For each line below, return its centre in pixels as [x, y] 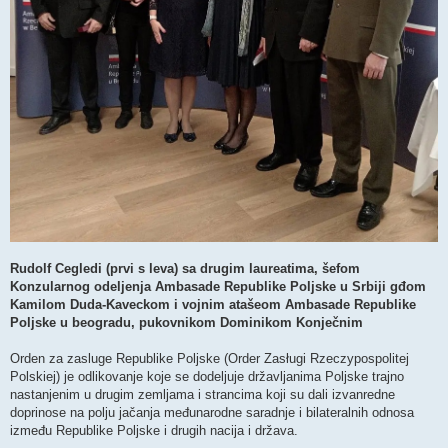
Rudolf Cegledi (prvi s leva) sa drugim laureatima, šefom [185, 269]
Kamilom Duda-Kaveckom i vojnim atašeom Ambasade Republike [213, 305]
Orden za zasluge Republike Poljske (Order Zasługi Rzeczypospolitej [209, 359]
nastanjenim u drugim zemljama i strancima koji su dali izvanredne [202, 395]
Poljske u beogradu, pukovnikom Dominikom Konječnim [186, 323]
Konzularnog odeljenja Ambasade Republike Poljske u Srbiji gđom [218, 287]
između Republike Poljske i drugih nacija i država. [154, 431]
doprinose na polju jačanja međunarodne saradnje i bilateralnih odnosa [212, 413]
